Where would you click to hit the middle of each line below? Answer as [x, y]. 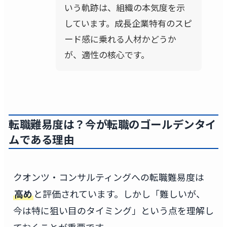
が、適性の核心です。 [107, 55]
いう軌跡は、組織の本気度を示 [124, 8]
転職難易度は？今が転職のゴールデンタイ [112, 124]
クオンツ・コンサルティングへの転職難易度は [108, 177]
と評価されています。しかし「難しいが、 [119, 194]
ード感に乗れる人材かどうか [120, 39]
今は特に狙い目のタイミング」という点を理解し [113, 211]
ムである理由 [41, 139]
